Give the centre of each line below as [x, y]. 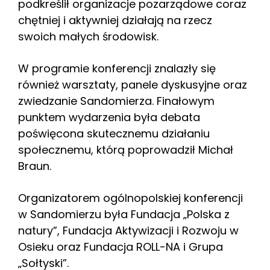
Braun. [35, 166]
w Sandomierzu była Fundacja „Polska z [124, 214]
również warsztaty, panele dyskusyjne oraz [133, 84]
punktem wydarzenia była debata [109, 117]
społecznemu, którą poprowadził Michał [126, 149]
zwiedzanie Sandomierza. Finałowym [116, 101]
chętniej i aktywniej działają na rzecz [115, 20]
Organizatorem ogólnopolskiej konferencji [130, 198]
